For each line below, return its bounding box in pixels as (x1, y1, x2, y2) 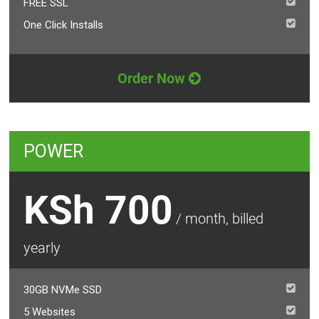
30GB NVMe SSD (23, 283, 103, 296)
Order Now (117, 70, 189, 87)
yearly (23, 239, 61, 256)
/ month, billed (176, 210, 264, 227)
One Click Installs (23, 19, 104, 31)
